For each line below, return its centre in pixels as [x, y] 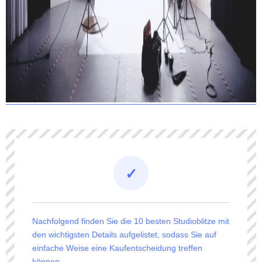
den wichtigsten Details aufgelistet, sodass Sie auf [124, 235]
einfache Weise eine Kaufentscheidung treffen [117, 248]
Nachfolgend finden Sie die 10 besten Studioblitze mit [131, 221]
